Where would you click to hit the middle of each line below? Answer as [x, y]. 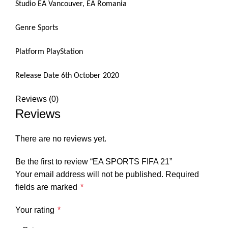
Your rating [36, 210]
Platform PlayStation [49, 52]
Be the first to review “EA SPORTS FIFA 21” [94, 161]
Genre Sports [37, 28]
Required [182, 174]
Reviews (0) [37, 99]
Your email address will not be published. [89, 174]
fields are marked [47, 187]
